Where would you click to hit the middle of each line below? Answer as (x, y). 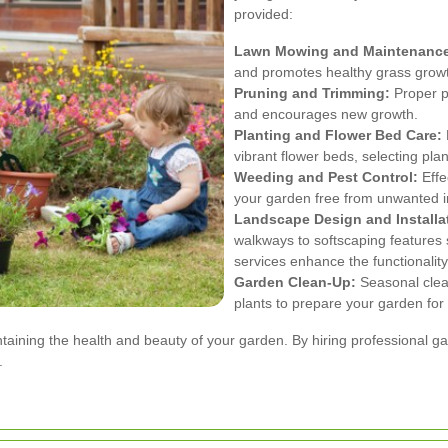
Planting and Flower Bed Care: (338, 134)
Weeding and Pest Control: (326, 176)
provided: (263, 13)
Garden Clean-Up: (295, 281)
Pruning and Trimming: (312, 92)
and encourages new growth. (326, 113)
